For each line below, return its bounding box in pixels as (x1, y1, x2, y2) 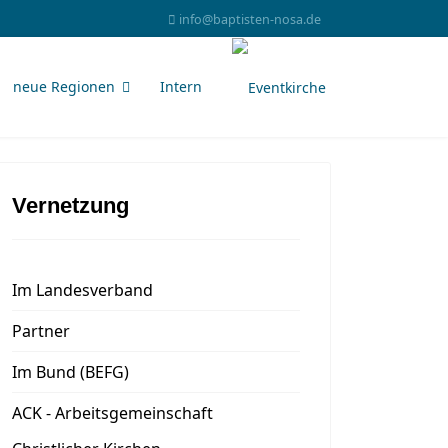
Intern (160, 77, 202, 96)
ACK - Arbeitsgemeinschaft (12, 402, 213, 424)
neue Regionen (13, 77, 115, 96)
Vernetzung (12, 193, 129, 218)
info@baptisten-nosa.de (179, 11, 321, 28)
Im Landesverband (12, 279, 153, 301)
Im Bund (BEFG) (12, 361, 129, 383)
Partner (12, 320, 70, 342)
